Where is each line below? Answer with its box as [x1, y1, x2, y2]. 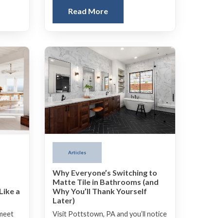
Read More [68, 6, 108, 16]
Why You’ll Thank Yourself [53, 186, 147, 196]
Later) [53, 195, 75, 205]
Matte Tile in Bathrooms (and [53, 177, 159, 186]
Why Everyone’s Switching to [53, 167, 157, 177]
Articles [68, 150, 86, 156]
